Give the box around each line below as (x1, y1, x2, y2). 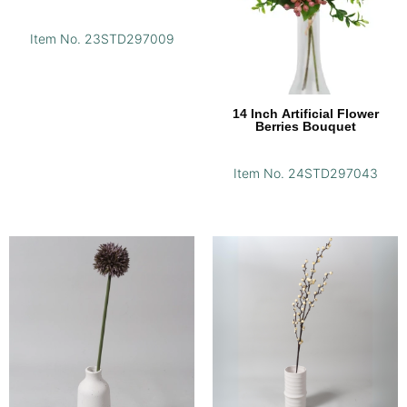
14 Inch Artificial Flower (232, 106, 379, 122)
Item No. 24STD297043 (233, 165, 378, 182)
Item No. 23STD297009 (29, 31, 174, 47)
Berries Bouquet (254, 119, 356, 134)
